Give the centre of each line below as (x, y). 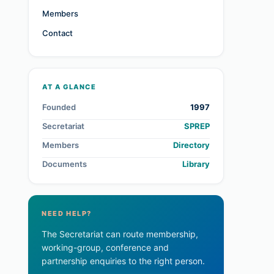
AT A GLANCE (69, 87)
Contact (57, 33)
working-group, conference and (105, 247)
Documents (65, 164)
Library (196, 164)
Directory (191, 145)
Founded (59, 107)
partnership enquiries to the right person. (123, 261)
